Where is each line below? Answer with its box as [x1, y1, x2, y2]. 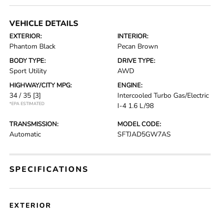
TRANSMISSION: [9, 120, 59, 129]
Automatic [9, 130, 41, 139]
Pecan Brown [117, 42, 158, 52]
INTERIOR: [117, 32, 148, 41]
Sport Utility [9, 66, 47, 76]
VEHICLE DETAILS [9, 18, 79, 29]
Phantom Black [9, 42, 56, 52]
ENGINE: [117, 81, 142, 90]
